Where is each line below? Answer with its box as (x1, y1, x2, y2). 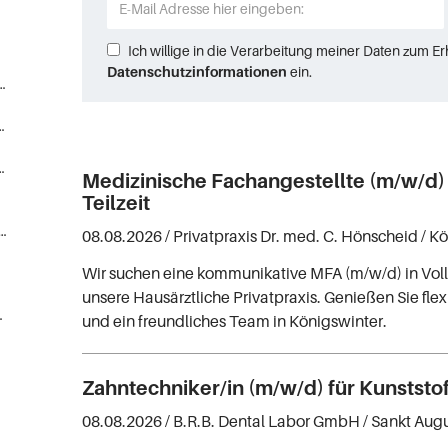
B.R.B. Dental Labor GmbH (173, 410, 361, 431)
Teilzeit (82, 191, 151, 215)
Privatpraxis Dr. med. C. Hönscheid (173, 226, 419, 246)
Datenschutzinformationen (107, 63, 288, 80)
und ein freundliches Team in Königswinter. (82, 311, 388, 331)
